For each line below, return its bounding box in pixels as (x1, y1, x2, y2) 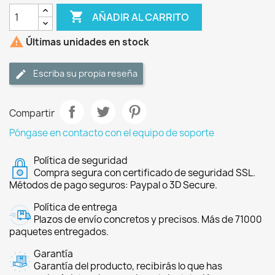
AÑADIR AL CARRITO (92, 10, 190, 24)
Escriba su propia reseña (33, 68, 137, 79)
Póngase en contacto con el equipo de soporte (9, 126, 214, 139)
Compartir (9, 106, 55, 120)
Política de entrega (34, 201, 117, 214)
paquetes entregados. (9, 225, 109, 238)
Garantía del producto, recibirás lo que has (34, 260, 222, 273)
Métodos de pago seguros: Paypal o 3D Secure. (9, 179, 217, 192)
